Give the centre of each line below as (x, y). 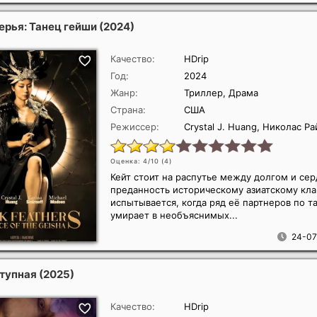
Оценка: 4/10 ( (137, 161)
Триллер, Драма (221, 93)
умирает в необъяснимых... (174, 215)
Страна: (128, 110)
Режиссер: (135, 127)
